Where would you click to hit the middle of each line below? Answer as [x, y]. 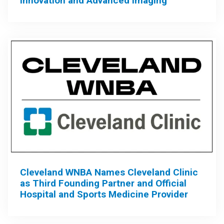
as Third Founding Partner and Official [103, 183]
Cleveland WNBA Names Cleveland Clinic [109, 172]
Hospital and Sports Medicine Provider [104, 194]
